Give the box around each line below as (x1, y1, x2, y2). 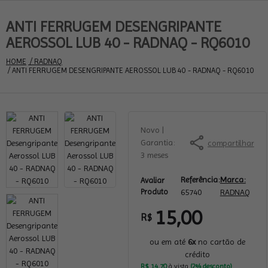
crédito (184, 249, 210, 259)
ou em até (149, 237, 188, 246)
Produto (141, 187, 168, 196)
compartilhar (208, 138, 254, 148)
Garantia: (141, 138, 175, 147)
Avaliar (141, 176, 165, 185)
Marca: (220, 175, 246, 184)
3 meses (141, 150, 168, 160)
